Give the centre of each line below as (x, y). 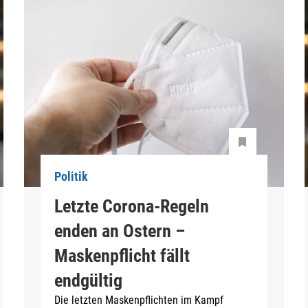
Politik (71, 177)
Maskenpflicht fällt (122, 255)
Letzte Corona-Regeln (132, 206)
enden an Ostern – (120, 231)
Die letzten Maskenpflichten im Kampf (139, 300)
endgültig (89, 280)
